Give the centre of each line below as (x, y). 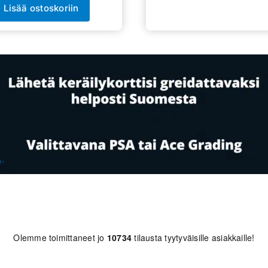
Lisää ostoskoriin (41, 8)
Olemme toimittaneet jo (60, 237)
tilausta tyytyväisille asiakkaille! (193, 237)
